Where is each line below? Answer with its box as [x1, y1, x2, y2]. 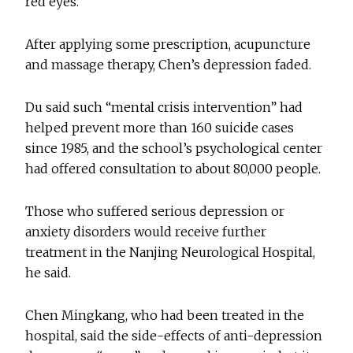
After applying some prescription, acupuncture [25, 36, 311, 53]
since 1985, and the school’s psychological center [25, 140, 323, 157]
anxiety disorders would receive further [25, 224, 267, 240]
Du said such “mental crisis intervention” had [25, 99, 303, 116]
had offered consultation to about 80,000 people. [25, 161, 321, 177]
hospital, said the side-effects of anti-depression [25, 328, 323, 344]
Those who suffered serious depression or [25, 203, 285, 220]
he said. [25, 265, 72, 281]
